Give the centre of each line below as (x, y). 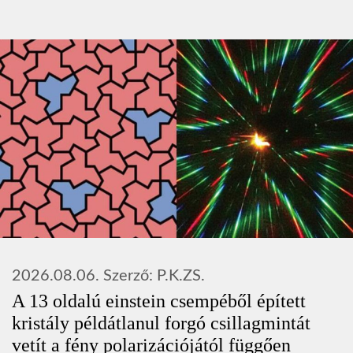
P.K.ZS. (181, 275)
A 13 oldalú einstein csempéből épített (159, 301)
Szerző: (130, 275)
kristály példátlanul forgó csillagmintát (161, 323)
